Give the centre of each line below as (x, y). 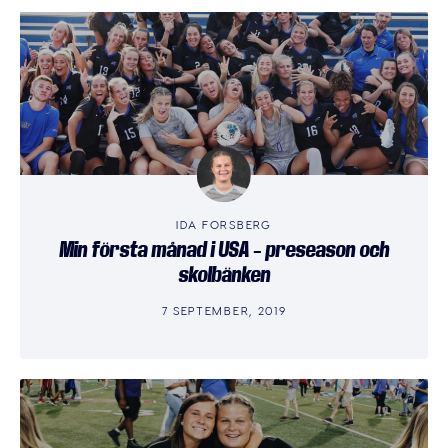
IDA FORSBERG (224, 223)
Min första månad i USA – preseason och (224, 250)
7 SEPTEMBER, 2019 (224, 309)
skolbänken (224, 275)
